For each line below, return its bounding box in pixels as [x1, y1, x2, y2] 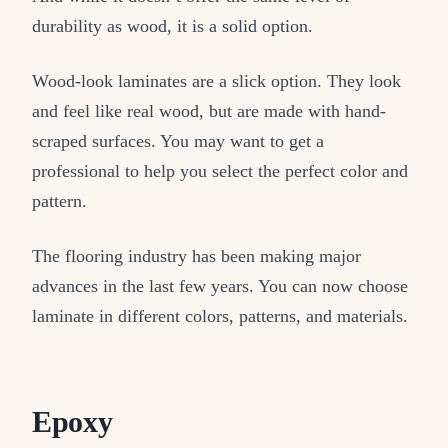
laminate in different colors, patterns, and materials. [32, 305, 408, 326]
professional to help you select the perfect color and [32, 160, 408, 181]
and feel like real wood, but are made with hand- [32, 100, 386, 121]
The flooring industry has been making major [32, 245, 361, 266]
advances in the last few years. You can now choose [32, 275, 408, 296]
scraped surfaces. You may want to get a [32, 130, 324, 151]
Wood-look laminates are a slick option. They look [32, 70, 401, 91]
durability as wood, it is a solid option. [32, 15, 313, 36]
